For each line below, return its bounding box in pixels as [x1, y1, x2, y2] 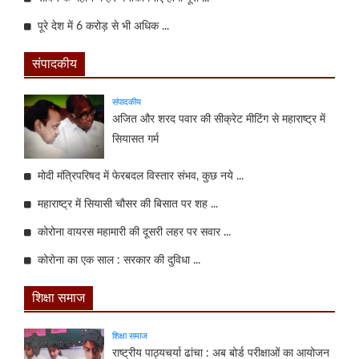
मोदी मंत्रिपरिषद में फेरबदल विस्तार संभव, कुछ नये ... [31, 170, 244, 182]
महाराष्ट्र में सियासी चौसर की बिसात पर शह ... [31, 198, 218, 210]
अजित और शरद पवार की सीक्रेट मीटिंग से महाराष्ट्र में [112, 113, 325, 125]
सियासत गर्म [112, 133, 159, 145]
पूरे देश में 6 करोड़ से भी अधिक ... [31, 20, 169, 32]
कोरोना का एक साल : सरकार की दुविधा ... [31, 254, 200, 266]
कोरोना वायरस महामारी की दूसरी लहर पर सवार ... [31, 226, 231, 238]
